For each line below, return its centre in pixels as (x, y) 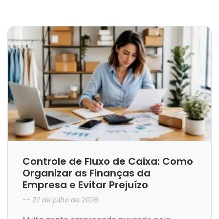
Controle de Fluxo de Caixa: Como (108, 162)
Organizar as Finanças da (87, 173)
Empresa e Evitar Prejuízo (85, 185)
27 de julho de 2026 (64, 200)
